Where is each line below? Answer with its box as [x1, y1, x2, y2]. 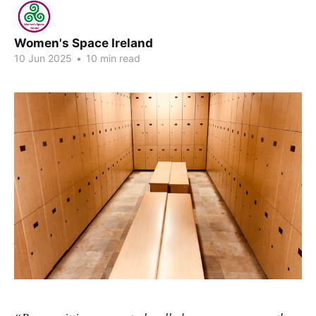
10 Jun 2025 [14, 52, 72, 64]
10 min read [83, 52, 140, 64]
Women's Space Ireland [14, 36, 153, 50]
